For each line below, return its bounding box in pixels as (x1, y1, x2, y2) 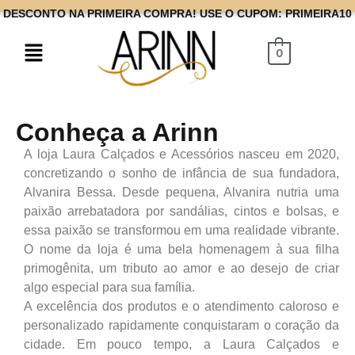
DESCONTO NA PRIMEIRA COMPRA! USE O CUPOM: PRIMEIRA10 (3, 7, 352, 20)
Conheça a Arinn (16, 117, 219, 147)
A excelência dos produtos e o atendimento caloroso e (24, 299, 339, 313)
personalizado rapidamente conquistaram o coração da (24, 318, 339, 332)
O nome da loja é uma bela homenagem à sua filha (24, 242, 339, 256)
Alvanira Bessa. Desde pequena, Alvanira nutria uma (24, 185, 339, 199)
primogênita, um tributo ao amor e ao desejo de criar (24, 261, 339, 275)
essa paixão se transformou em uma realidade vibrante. (24, 223, 339, 237)
